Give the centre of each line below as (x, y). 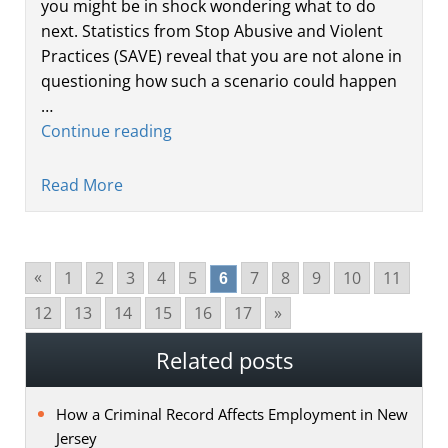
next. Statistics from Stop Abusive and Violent (212, 30)
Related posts (224, 359)
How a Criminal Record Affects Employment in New (232, 413)
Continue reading (106, 130)
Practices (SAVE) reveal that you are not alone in (221, 55)
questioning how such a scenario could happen (219, 80)
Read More (82, 184)
